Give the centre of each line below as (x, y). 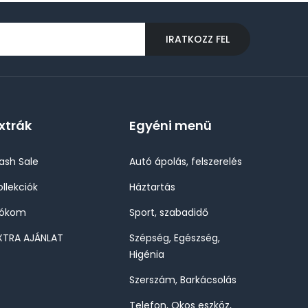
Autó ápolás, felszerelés (186, 162)
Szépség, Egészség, (175, 238)
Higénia (147, 254)
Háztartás (152, 187)
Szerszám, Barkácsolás (183, 280)
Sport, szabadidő (169, 212)
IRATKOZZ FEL (198, 39)
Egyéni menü (170, 125)
